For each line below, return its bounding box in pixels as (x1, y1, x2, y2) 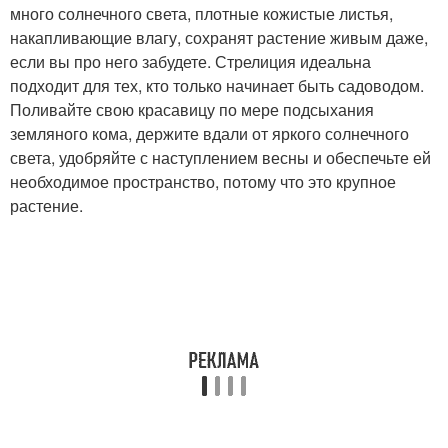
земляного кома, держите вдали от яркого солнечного (10, 122, 409, 146)
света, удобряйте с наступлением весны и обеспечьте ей (10, 146, 431, 170)
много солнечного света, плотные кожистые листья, (10, 2, 393, 26)
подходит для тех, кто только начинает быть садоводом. (10, 74, 424, 98)
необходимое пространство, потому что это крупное (10, 170, 396, 194)
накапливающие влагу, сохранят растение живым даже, (10, 26, 428, 50)
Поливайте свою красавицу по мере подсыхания (10, 98, 374, 122)
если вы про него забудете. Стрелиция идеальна (10, 50, 371, 74)
